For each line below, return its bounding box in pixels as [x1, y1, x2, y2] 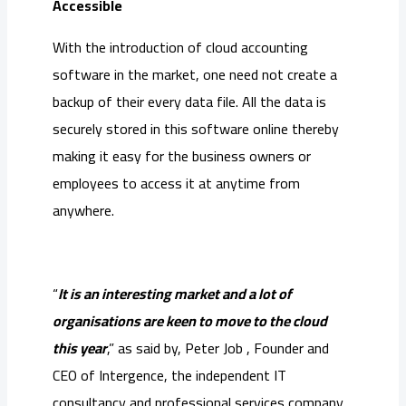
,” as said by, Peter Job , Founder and [107, 334, 329, 362]
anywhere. [53, 197, 114, 225]
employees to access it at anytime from [53, 169, 300, 198]
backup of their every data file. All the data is [53, 88, 326, 116]
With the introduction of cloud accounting [53, 34, 308, 62]
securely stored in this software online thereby [53, 115, 339, 143]
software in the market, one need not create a [53, 61, 337, 89]
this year [53, 334, 107, 362]
